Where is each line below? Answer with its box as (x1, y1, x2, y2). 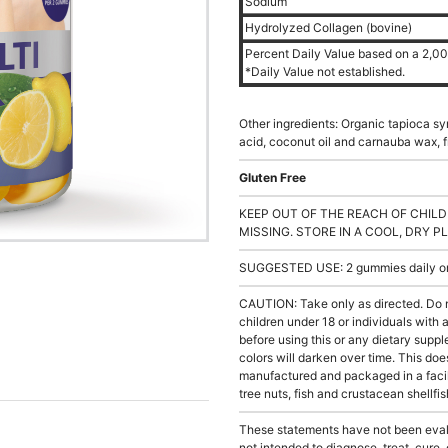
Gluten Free (239, 170, 306, 185)
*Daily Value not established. (245, 64, 405, 79)
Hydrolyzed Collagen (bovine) (245, 20, 415, 35)
